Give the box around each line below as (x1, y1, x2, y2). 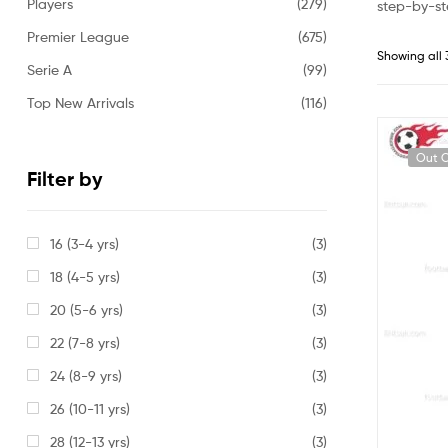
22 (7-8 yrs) (49, 334, 120, 352)
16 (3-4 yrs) (49, 235, 119, 253)
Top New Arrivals (27, 93, 134, 111)
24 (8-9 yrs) (49, 367, 122, 385)
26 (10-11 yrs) (49, 400, 130, 418)
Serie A (27, 60, 72, 78)
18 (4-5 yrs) (49, 268, 120, 286)
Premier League (27, 27, 129, 45)
